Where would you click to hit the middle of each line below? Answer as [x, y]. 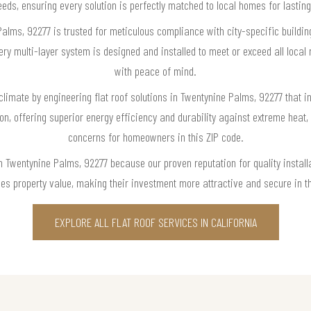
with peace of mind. [155, 70]
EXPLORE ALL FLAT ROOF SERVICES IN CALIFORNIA [155, 222]
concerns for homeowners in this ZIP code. [155, 136]
